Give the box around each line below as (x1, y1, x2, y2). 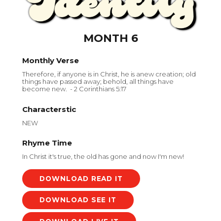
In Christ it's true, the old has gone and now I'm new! (22, 152, 184, 161)
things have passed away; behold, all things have (22, 77, 174, 86)
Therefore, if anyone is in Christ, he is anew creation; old (22, 70, 196, 78)
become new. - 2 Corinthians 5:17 (22, 85, 126, 93)
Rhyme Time (22, 138, 72, 148)
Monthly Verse (22, 56, 79, 66)
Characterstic (22, 104, 76, 114)
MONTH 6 (83, 31, 138, 45)
